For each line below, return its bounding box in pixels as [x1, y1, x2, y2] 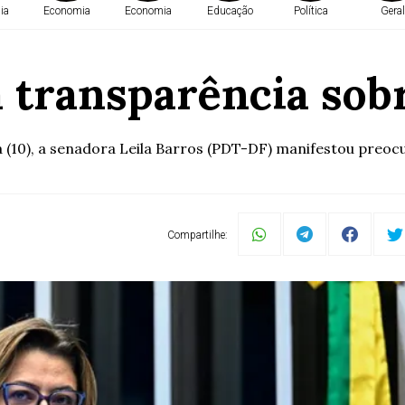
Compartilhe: [167, 229, 228, 241]
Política [294, 5, 328, 17]
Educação [206, 5, 253, 17]
